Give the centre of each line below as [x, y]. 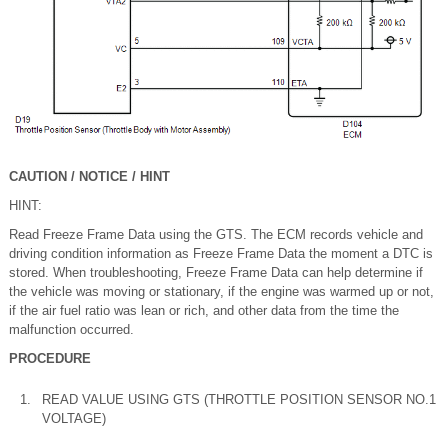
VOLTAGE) [74, 418]
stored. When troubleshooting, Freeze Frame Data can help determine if [216, 272]
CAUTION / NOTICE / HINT [89, 176]
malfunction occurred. [71, 329]
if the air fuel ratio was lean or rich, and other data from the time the [204, 310]
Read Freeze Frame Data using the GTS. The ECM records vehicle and [216, 234]
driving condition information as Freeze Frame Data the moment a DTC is [221, 253]
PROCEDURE [50, 358]
